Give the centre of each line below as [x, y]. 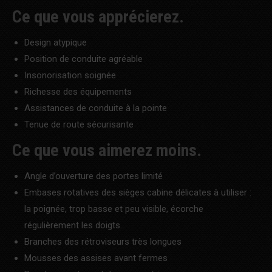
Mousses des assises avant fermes [96, 258]
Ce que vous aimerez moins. [107, 150]
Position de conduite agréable [83, 59]
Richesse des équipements [78, 91]
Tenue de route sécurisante [79, 124]
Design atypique [56, 42]
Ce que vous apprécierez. [98, 16]
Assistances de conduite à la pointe [96, 108]
